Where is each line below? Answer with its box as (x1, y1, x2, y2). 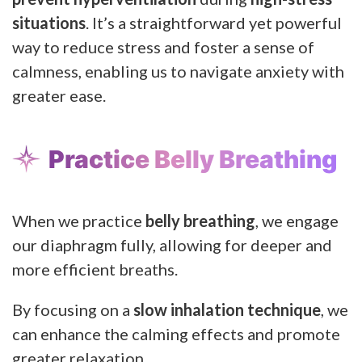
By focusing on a (12, 299, 133, 319)
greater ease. (12, 85, 106, 105)
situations (12, 12, 86, 32)
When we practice (12, 210, 145, 230)
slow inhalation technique (133, 299, 321, 319)
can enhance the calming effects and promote (12, 323, 340, 343)
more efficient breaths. (12, 259, 178, 279)
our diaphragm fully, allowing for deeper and (12, 234, 332, 255)
